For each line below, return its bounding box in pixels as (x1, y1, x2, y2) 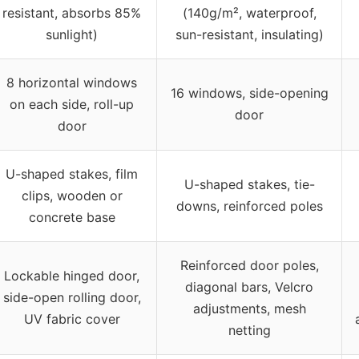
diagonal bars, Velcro (185, 278, 313, 295)
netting (228, 321, 271, 338)
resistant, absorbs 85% (2, 4, 141, 21)
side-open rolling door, (2, 288, 141, 305)
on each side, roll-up (10, 95, 134, 112)
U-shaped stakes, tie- (184, 175, 315, 192)
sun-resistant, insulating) (175, 26, 324, 42)
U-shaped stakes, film (6, 165, 138, 182)
